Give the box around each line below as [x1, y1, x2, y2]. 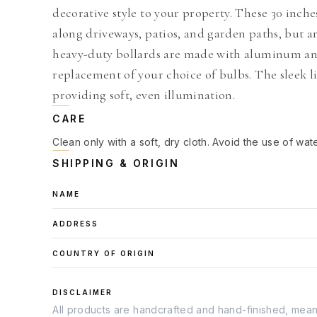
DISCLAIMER [52, 288, 113, 296]
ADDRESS [52, 219, 99, 228]
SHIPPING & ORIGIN [52, 157, 180, 169]
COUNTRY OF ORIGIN [52, 249, 155, 258]
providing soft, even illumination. [52, 87, 236, 103]
